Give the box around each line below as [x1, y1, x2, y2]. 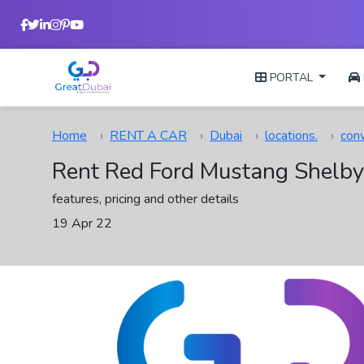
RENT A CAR [110, 127, 187, 145]
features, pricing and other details [52, 190, 239, 208]
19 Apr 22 [52, 214, 112, 232]
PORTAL [266, 70, 316, 85]
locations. [265, 127, 318, 145]
